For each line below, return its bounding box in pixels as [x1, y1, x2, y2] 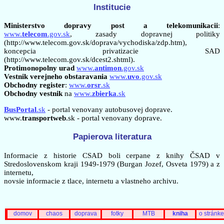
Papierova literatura [72, 131, 151, 142]
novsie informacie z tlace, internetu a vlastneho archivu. [4, 176, 178, 185]
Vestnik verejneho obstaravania [4, 72, 107, 81]
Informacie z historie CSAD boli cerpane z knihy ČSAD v [4, 151, 220, 159]
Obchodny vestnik [4, 89, 62, 98]
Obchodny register [4, 81, 65, 89]
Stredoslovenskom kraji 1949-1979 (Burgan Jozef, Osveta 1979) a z [4, 159, 220, 168]
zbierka [92, 89, 116, 98]
